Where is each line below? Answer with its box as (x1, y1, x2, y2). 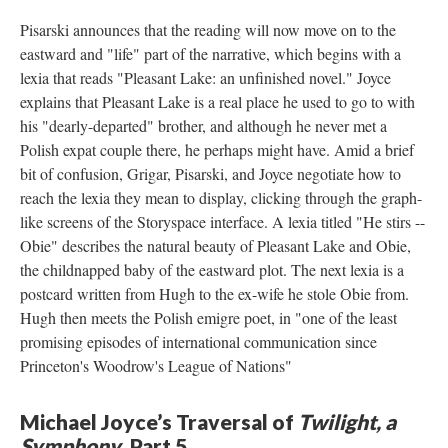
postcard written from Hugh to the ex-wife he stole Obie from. (20, 282, 409, 304)
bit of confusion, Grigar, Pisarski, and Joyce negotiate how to (20, 162, 401, 184)
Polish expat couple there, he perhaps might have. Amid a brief (20, 138, 414, 160)
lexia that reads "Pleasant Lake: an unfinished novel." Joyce (20, 66, 391, 88)
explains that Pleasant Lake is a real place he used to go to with (20, 90, 415, 112)
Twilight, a (298, 408, 396, 434)
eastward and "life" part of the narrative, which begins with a (20, 42, 401, 64)
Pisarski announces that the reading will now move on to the (20, 18, 396, 40)
